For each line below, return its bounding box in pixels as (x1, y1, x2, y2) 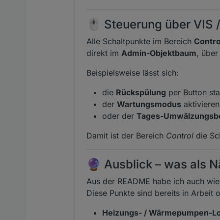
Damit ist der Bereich (86, 130, 166, 140)
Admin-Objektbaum (121, 48, 196, 58)
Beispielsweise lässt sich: (86, 67, 179, 78)
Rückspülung (116, 87, 166, 97)
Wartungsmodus (117, 99, 181, 109)
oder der (102, 110, 137, 121)
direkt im (86, 48, 121, 58)
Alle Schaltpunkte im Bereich (86, 36, 194, 46)
